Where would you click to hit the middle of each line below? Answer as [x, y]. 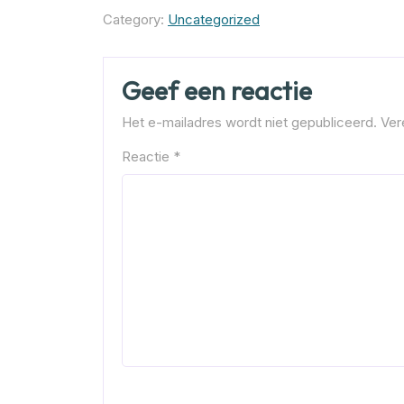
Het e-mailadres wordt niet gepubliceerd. [249, 123]
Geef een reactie [217, 91]
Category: [135, 20]
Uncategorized [214, 20]
